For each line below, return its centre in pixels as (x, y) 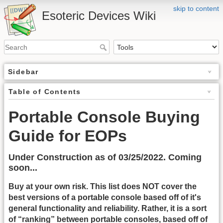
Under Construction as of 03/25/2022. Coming (105, 158)
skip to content (196, 8)
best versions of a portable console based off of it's (105, 198)
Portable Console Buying (104, 117)
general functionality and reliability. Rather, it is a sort (108, 209)
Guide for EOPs (68, 136)
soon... (23, 168)
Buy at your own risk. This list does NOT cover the (103, 187)
